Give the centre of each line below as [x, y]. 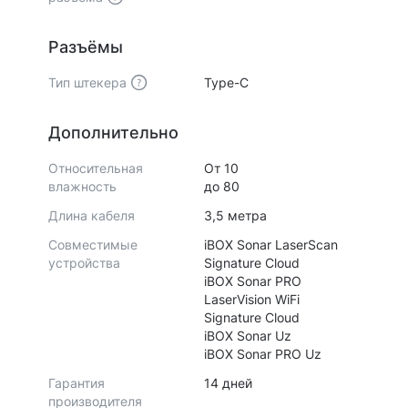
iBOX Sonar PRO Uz [263, 354]
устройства [84, 263]
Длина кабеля [91, 215]
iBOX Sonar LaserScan [271, 245]
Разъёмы [85, 47]
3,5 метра [235, 215]
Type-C [226, 82]
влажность [82, 186]
